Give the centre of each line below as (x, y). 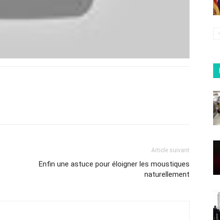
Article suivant (170, 151)
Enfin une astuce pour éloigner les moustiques (114, 164)
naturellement (167, 175)
